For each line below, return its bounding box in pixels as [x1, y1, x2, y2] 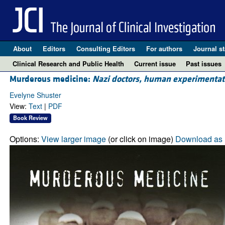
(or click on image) [105, 133, 175, 145]
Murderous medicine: [9, 73, 92, 85]
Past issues [186, 59, 221, 68]
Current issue [134, 59, 176, 68]
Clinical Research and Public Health [13, 59, 124, 68]
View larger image [41, 133, 106, 145]
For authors [146, 44, 182, 53]
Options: [9, 133, 41, 145]
